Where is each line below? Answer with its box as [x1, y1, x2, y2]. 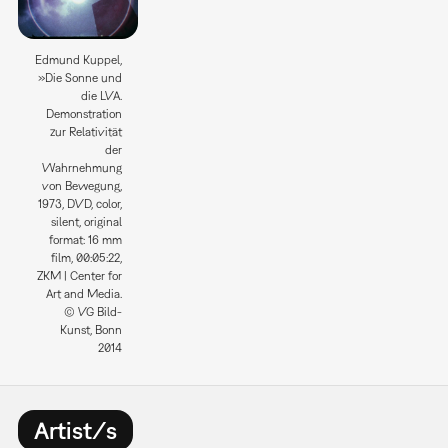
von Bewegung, [41, 178, 122, 193]
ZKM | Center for [36, 268, 122, 283]
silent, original [50, 214, 122, 229]
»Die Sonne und [37, 70, 122, 85]
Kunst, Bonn [59, 322, 122, 337]
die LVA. [80, 88, 122, 103]
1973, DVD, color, [37, 196, 122, 211]
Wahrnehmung [41, 160, 122, 175]
